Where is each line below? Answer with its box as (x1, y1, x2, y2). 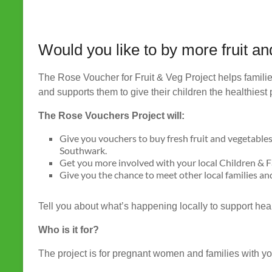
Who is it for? (38, 224, 99, 235)
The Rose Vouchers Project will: (38, 110, 185, 121)
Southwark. (59, 144, 107, 156)
